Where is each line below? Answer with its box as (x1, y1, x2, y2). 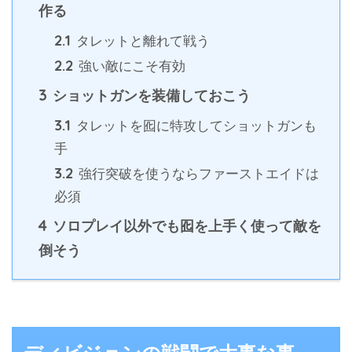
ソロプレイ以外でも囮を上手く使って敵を (49, 218, 321, 234)
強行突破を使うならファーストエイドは (75, 166, 319, 181)
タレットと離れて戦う (72, 33, 210, 49)
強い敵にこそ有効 (75, 58, 185, 74)
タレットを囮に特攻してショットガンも (72, 118, 317, 134)
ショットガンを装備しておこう (49, 87, 251, 104)
